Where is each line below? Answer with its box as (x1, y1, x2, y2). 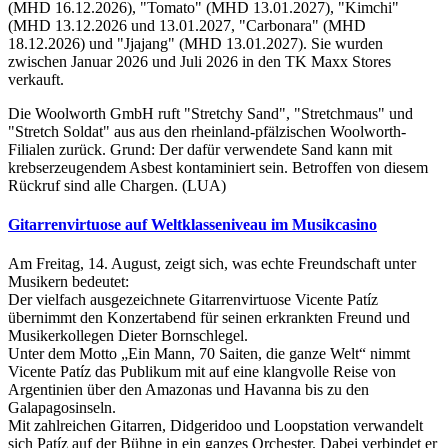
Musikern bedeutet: (8, 273, 129, 291)
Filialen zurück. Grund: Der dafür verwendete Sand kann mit (8, 140, 392, 158)
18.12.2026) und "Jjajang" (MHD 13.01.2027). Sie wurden (8, 34, 383, 52)
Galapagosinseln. (8, 399, 116, 417)
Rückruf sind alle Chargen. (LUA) (8, 176, 230, 194)
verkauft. (8, 70, 64, 88)
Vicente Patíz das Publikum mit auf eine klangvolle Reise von (8, 363, 396, 381)
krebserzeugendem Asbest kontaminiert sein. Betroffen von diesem (8, 158, 428, 176)
